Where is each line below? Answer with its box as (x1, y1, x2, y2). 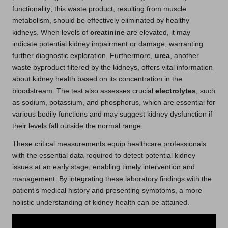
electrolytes (155, 87, 196, 95)
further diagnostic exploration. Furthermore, (12, 51, 155, 60)
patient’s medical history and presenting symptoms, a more (12, 186, 202, 194)
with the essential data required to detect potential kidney (12, 151, 195, 159)
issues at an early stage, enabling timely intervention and (12, 163, 195, 171)
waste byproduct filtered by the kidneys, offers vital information (12, 63, 213, 71)
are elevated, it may (125, 28, 190, 36)
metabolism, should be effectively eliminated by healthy (12, 16, 189, 24)
